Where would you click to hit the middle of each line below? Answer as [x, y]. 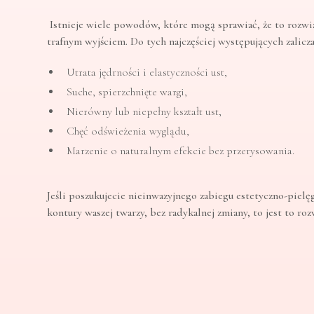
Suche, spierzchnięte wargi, [127, 92]
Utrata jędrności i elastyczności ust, [147, 72]
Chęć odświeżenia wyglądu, [128, 131]
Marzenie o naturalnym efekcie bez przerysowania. [181, 151]
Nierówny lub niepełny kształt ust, [144, 111]
